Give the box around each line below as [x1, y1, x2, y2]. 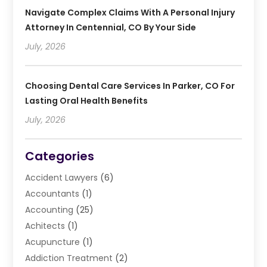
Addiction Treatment [25, 252, 113, 265]
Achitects [25, 220, 66, 232]
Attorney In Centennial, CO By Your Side [25, 21, 197, 34]
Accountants [25, 188, 80, 200]
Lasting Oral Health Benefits [25, 95, 148, 107]
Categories [25, 148, 95, 165]
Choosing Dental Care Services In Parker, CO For [25, 80, 235, 92]
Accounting [25, 204, 74, 216]
